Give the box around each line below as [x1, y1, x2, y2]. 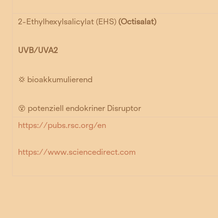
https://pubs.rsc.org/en [18, 121, 107, 130]
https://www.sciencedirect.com [18, 147, 136, 157]
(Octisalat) [118, 17, 157, 27]
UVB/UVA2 [18, 46, 58, 55]
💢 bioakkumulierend [18, 74, 95, 84]
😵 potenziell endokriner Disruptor [18, 103, 142, 113]
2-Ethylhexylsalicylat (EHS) [18, 17, 119, 27]
